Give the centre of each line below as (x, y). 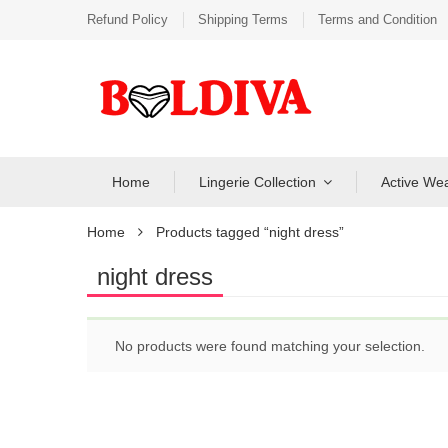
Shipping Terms (243, 19)
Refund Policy (127, 19)
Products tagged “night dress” (250, 232)
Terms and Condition (377, 19)
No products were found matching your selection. (270, 346)
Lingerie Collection (257, 182)
